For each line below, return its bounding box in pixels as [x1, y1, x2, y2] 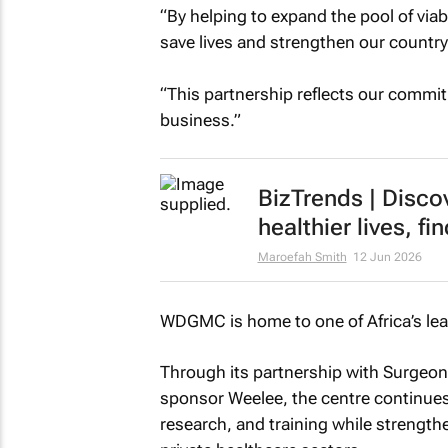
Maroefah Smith [257, 250, 347, 264]
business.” [159, 109, 241, 130]
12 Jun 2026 [352, 250, 422, 264]
